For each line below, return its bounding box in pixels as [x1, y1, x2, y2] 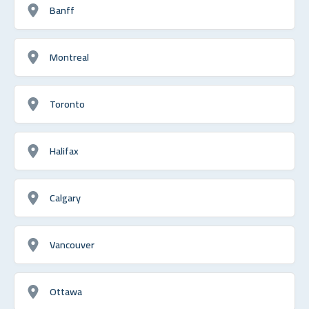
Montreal [50, 47, 89, 66]
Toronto [50, 94, 85, 113]
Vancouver [50, 235, 94, 254]
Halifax [50, 141, 79, 160]
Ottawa [50, 281, 82, 301]
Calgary [50, 188, 81, 207]
